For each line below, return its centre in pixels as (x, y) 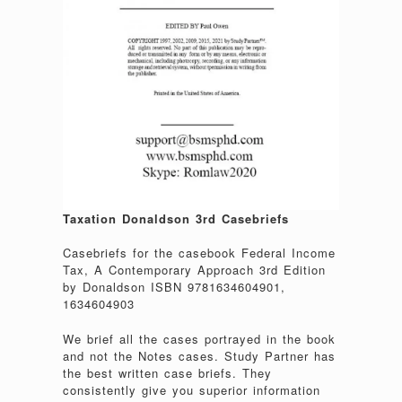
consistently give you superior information (192, 389)
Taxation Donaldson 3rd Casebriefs (176, 218)
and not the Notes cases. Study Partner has (199, 355)
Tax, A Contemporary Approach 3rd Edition (194, 270)
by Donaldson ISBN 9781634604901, (174, 287)
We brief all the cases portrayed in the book (199, 338)
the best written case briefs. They (167, 372)
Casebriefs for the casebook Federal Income (199, 253)
